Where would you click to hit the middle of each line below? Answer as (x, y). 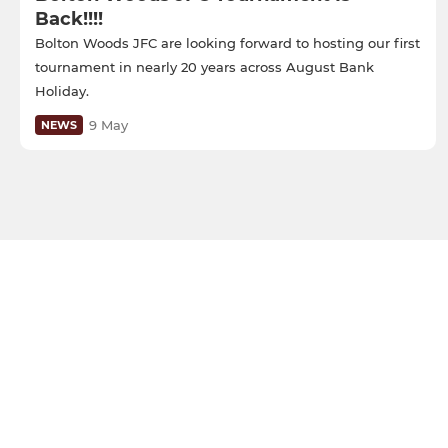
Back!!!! (69, 19)
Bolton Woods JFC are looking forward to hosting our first (227, 43)
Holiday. (62, 91)
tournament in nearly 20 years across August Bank (204, 67)
